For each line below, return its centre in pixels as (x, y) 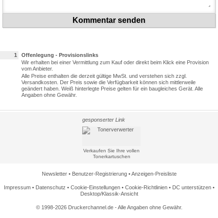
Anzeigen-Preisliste (154, 174)
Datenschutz (50, 188)
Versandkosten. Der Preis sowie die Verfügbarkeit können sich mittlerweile (109, 82)
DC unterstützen (191, 188)
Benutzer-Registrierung (99, 174)
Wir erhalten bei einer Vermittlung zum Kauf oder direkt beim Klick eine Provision (115, 63)
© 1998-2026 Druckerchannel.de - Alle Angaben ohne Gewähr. (109, 208)
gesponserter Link (104, 120)
